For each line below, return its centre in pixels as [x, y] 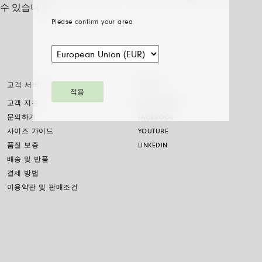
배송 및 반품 [28, 160]
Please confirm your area [92, 22]
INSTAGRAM [158, 104]
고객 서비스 [27, 85]
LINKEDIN [153, 146]
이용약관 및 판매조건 [43, 188]
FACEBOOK [156, 118]
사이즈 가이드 [30, 132]
